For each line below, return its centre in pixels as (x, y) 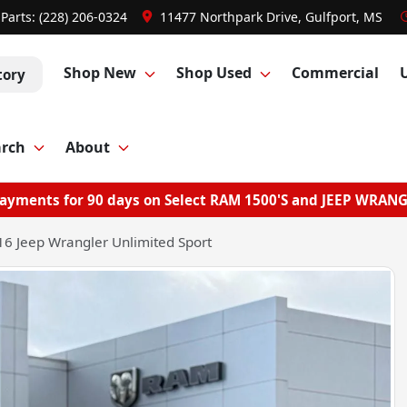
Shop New (99, 73)
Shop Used (213, 73)
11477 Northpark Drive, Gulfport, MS (271, 17)
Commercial (336, 73)
